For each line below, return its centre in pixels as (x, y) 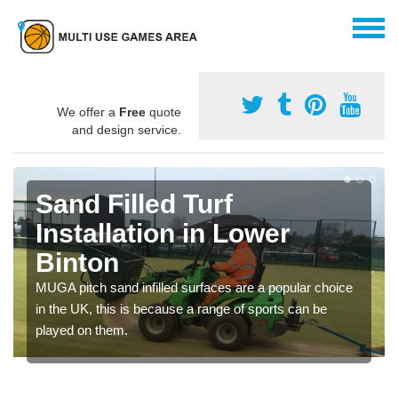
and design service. (127, 129)
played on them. (82, 330)
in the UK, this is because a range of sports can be (181, 308)
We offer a (88, 111)
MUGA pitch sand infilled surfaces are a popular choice (194, 287)
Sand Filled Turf (134, 203)
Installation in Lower (163, 233)
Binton (77, 262)
